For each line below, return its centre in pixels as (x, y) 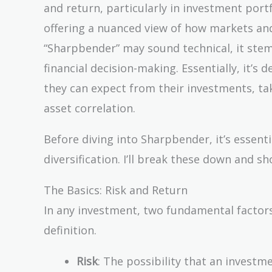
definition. (70, 230)
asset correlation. (90, 108)
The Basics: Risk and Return (116, 190)
